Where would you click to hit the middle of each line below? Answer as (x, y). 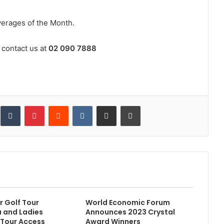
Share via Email (124, 106)
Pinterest (58, 106)
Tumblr (30, 106)
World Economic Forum (128, 203)
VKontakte (108, 106)
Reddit (78, 106)
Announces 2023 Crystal (130, 212)
